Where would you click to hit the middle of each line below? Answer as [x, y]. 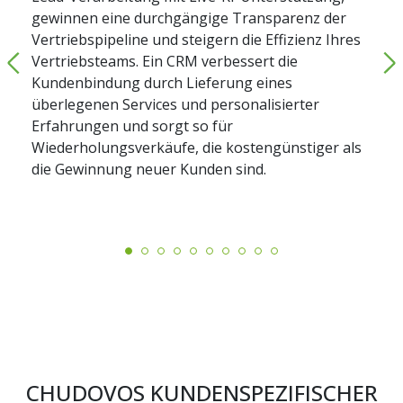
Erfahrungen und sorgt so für [132, 125]
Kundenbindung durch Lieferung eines [162, 82]
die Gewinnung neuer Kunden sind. [149, 169]
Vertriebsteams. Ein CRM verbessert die [165, 61]
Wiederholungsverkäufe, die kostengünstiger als [197, 147]
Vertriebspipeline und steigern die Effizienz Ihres [196, 39]
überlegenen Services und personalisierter [175, 104]
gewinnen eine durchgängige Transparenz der [189, 18]
